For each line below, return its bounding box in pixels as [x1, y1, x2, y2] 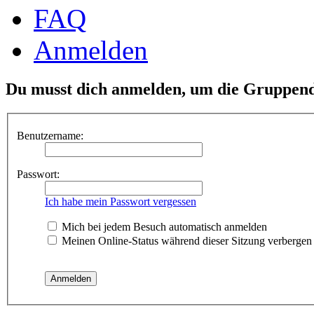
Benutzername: [17, 129, 83, 142]
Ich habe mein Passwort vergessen [45, 195, 196, 207]
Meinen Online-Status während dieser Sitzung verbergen [59, 234, 312, 247]
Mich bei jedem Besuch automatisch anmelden [59, 220, 267, 233]
